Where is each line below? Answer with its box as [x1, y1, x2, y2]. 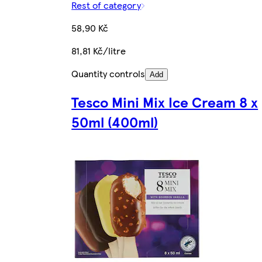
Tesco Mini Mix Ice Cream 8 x [71, 92, 258, 112]
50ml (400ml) [71, 112, 158, 132]
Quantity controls [71, 66, 146, 80]
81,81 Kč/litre [71, 43, 126, 57]
